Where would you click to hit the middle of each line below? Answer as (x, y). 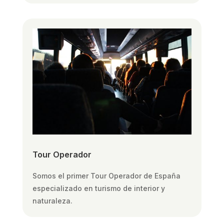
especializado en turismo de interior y (98, 188)
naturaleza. (52, 200)
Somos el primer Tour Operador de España (106, 175)
